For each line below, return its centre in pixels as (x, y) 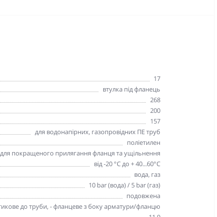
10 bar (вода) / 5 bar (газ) (124, 185)
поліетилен (143, 142)
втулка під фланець (131, 89)
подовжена (143, 195)
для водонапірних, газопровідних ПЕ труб (97, 132)
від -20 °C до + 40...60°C (127, 163)
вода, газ (147, 174)
